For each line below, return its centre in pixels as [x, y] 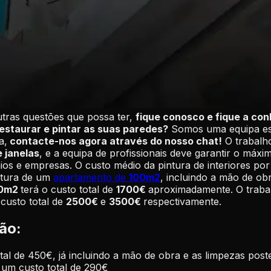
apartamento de [91, 177]
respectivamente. [182, 201]
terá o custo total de [68, 189]
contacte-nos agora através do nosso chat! [115, 141]
